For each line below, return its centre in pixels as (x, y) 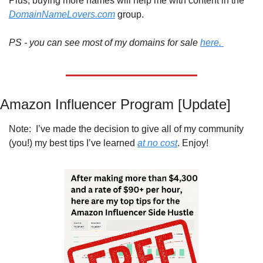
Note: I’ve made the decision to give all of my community (126, 129)
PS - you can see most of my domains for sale (104, 43)
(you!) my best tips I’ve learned (73, 143)
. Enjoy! (193, 143)
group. (129, 15)
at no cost (157, 143)
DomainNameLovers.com (62, 15)
